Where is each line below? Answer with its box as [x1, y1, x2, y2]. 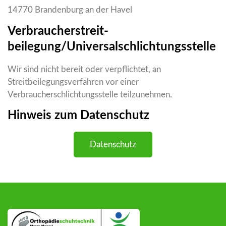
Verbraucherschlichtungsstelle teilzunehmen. [8, 90, 172, 99]
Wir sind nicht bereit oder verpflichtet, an [8, 65, 161, 74]
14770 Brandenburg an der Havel [8, 6, 132, 15]
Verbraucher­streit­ [8, 25, 108, 38]
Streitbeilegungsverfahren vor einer [8, 78, 139, 87]
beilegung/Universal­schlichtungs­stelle [8, 41, 216, 53]
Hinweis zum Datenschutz [8, 109, 149, 122]
